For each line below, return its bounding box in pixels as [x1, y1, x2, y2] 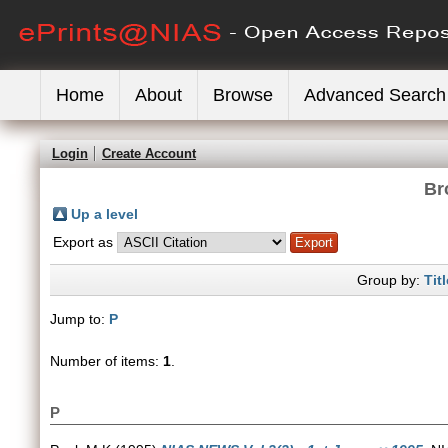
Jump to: [50, 311, 109, 327]
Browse [213, 85, 273, 105]
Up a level [71, 206, 138, 222]
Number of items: [50, 353, 163, 369]
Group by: [356, 272, 424, 288]
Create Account [102, 146, 196, 161]
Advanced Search [304, 85, 446, 105]
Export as [53, 234, 117, 250]
